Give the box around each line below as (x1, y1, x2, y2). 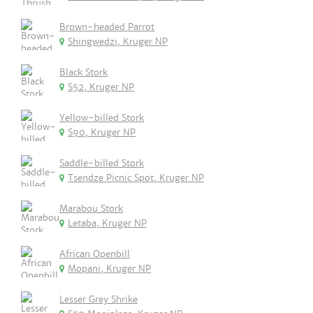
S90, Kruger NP (68, 126, 136, 138)
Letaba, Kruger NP (68, 217, 147, 229)
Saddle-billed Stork (59, 157, 144, 169)
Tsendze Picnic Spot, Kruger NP (68, 172, 204, 184)
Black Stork (59, 66, 108, 78)
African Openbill (59, 248, 130, 260)
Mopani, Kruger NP (68, 263, 151, 275)
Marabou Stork (59, 203, 123, 214)
